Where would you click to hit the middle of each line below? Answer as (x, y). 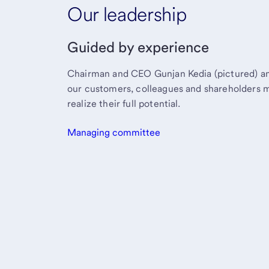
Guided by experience (138, 47)
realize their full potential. (124, 103)
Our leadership (127, 14)
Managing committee (114, 132)
